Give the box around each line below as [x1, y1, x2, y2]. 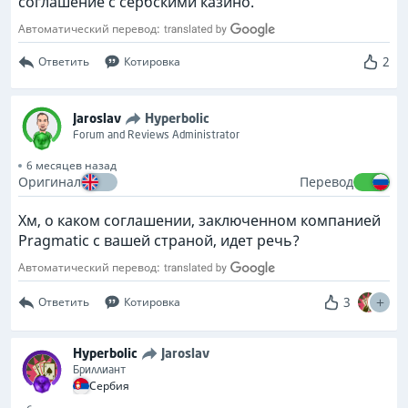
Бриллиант [73, 362, 126, 376]
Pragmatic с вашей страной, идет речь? [18, 230, 300, 250]
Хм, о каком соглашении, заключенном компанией [18, 210, 381, 230]
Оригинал [18, 173, 81, 190]
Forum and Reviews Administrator [73, 127, 240, 141]
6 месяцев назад [26, 158, 117, 173]
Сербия [89, 378, 129, 393]
